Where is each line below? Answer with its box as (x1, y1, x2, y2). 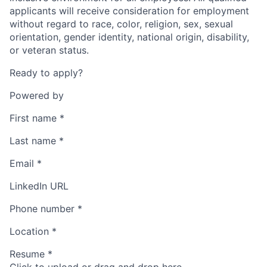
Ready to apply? (10, 67, 83, 79)
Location (10, 225, 49, 238)
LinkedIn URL (10, 180, 69, 193)
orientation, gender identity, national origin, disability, (10, 31, 249, 44)
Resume (10, 248, 45, 260)
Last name (10, 135, 56, 147)
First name (10, 112, 57, 125)
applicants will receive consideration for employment (10, 5, 249, 17)
